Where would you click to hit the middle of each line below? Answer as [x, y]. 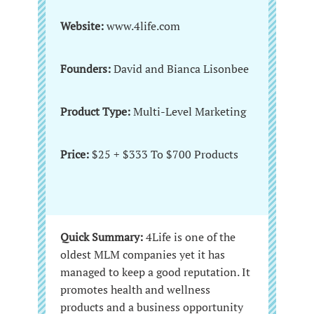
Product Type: [97, 112]
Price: [75, 155]
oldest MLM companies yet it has [143, 255]
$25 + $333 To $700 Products [165, 155]
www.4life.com [143, 26]
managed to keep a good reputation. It [155, 272]
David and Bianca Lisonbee [180, 69]
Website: [82, 26]
